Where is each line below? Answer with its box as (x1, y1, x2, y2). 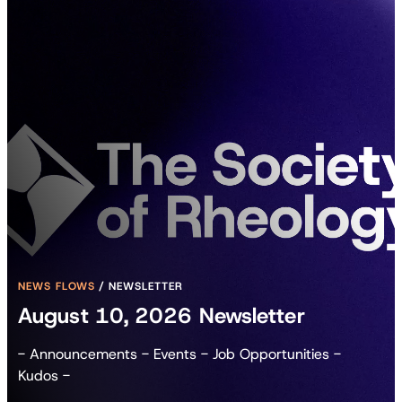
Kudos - (18, 366, 70, 385)
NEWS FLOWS (18, 279, 95, 293)
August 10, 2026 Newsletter (18, 301, 305, 330)
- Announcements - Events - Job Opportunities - (18, 345, 341, 363)
